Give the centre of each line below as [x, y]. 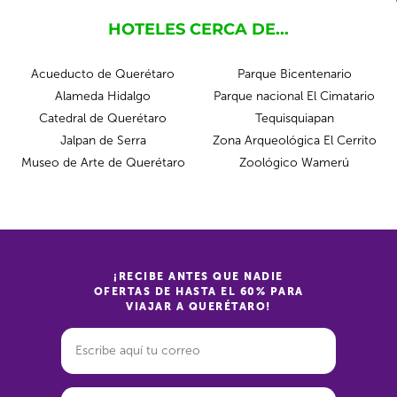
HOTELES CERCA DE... [198, 29]
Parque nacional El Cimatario [294, 96]
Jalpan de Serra [103, 140]
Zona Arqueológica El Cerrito [294, 140]
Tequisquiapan [294, 118]
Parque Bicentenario [294, 74]
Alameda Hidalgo [103, 96]
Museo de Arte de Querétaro [103, 163]
